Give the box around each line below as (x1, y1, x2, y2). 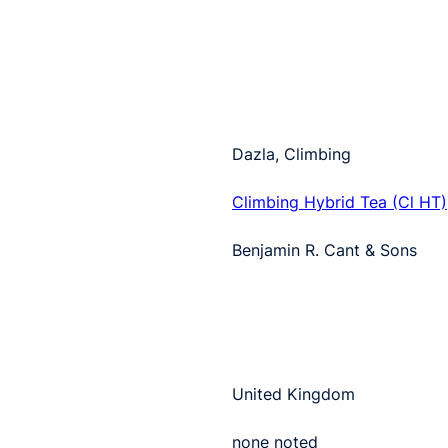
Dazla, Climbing (232, 143, 351, 164)
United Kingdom (232, 383, 355, 404)
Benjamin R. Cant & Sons (232, 239, 417, 260)
